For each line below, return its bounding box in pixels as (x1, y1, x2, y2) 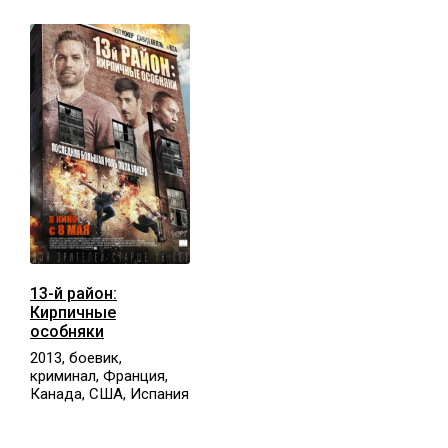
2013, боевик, (30, 348, 122, 367)
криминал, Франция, (30, 366, 168, 385)
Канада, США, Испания (30, 384, 189, 403)
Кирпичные (30, 302, 116, 322)
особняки (30, 321, 104, 341)
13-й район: (30, 283, 117, 303)
